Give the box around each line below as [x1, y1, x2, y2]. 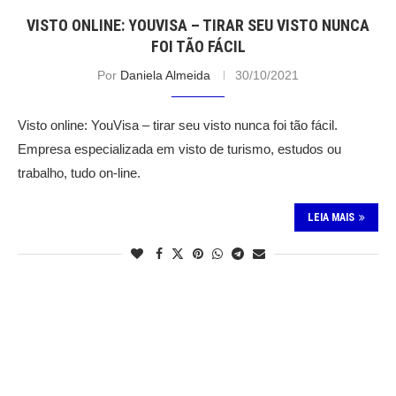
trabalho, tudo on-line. [18, 165, 141, 181]
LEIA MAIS [308, 211, 354, 225]
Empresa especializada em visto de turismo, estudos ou [18, 141, 341, 157]
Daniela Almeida [120, 68, 210, 83]
